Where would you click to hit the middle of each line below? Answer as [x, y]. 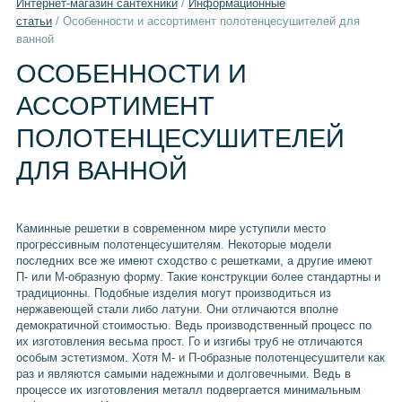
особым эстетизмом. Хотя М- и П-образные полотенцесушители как [200, 358]
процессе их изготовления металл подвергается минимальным [188, 390]
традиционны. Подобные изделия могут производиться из [173, 293]
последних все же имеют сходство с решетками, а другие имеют [194, 261]
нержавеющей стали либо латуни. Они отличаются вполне [177, 309]
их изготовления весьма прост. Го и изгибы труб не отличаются [189, 341]
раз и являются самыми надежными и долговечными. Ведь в [183, 374]
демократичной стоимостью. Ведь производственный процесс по [193, 325]
